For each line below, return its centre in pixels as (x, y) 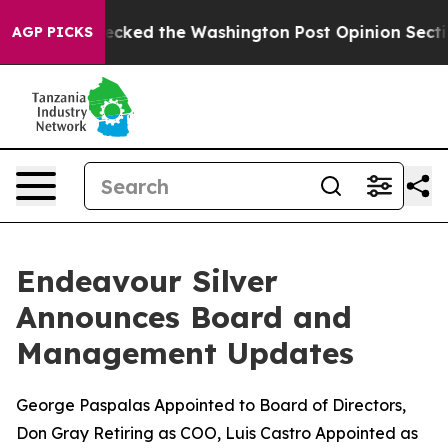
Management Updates (185, 353)
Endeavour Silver (147, 281)
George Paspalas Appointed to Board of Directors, (211, 405)
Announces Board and (184, 317)
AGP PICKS (52, 32)
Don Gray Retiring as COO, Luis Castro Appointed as (217, 433)
